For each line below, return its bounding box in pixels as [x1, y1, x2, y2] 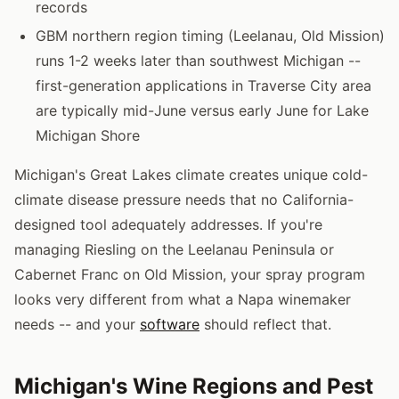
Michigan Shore [36, 126, 140, 144]
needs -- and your [14, 314, 140, 333]
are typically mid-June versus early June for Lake [36, 101, 369, 119]
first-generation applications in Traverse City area [36, 76, 371, 94]
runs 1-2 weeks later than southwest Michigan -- [36, 51, 361, 69]
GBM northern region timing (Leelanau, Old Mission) [36, 26, 385, 45]
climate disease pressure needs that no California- [14, 190, 354, 208]
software [140, 314, 199, 333]
